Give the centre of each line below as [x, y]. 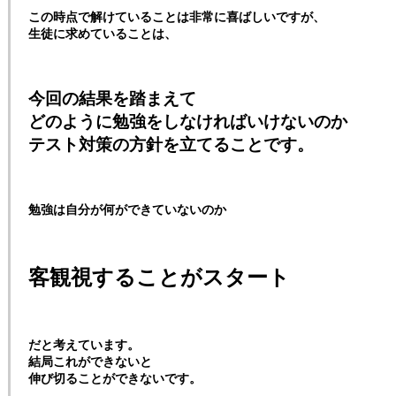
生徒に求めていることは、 [103, 33]
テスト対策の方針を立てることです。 [171, 144]
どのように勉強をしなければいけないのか [188, 121]
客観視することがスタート [159, 277]
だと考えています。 [84, 344]
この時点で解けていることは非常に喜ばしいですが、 [177, 16]
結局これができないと [90, 361]
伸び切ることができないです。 [115, 377]
